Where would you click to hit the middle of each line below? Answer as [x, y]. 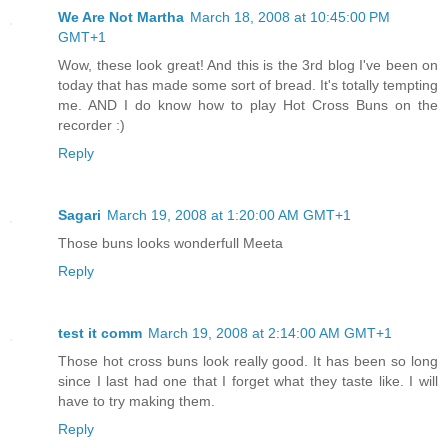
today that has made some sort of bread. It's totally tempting [248, 84]
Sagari [79, 214]
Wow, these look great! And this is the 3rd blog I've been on [248, 64]
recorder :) [91, 124]
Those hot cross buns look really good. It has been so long [248, 360]
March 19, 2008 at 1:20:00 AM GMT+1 [229, 214]
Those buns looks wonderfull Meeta [170, 242]
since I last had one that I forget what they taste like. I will [248, 380]
